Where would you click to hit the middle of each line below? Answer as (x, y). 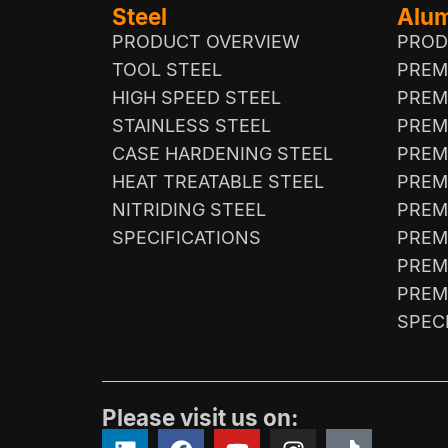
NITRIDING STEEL (189, 209)
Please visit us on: (200, 417)
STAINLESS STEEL (191, 125)
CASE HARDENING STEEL (222, 153)
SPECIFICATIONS (186, 237)
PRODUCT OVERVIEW (206, 41)
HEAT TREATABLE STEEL (218, 181)
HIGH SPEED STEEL (196, 97)
